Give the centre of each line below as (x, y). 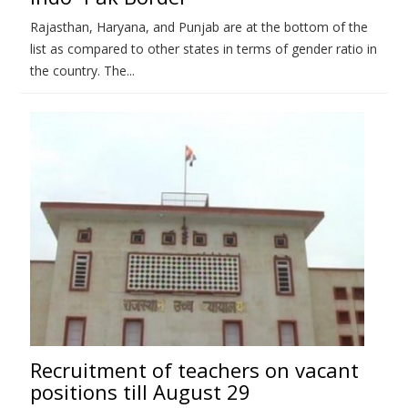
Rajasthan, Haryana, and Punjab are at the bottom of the (199, 26)
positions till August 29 (140, 391)
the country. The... (82, 70)
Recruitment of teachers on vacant (194, 369)
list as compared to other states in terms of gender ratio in (204, 48)
